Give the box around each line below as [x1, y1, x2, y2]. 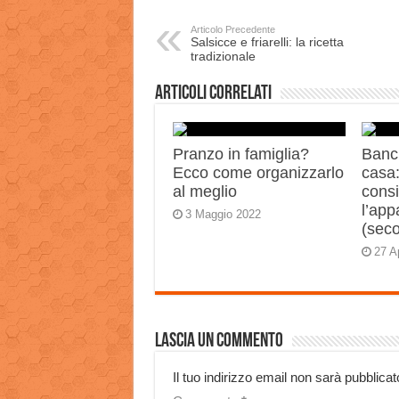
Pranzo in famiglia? [172, 145, 309, 163]
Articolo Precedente [190, 24, 275, 35]
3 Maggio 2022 [184, 208, 261, 221]
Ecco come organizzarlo [172, 164, 344, 182]
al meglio [172, 183, 237, 200]
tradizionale [190, 49, 256, 63]
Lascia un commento [154, 331, 283, 352]
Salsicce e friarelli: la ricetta [190, 35, 344, 49]
